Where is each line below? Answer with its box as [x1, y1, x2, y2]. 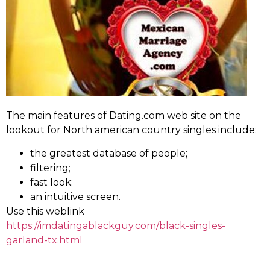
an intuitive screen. [30, 190, 121, 202]
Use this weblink [6, 205, 84, 217]
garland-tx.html [6, 234, 83, 246]
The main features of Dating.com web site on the [6, 110, 241, 122]
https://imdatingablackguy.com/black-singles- [6, 219, 225, 231]
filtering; [30, 162, 71, 174]
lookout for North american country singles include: [6, 124, 257, 136]
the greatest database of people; [30, 147, 187, 159]
